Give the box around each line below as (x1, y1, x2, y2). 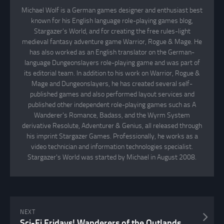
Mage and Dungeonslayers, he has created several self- (31, 79, 192, 88)
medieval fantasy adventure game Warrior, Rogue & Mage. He (22, 37, 202, 46)
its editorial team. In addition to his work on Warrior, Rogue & (24, 68, 200, 77)
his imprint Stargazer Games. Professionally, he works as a (26, 131, 198, 140)
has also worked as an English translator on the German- (29, 47, 194, 56)
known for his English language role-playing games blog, (31, 16, 193, 25)
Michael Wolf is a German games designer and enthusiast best (21, 5, 202, 14)
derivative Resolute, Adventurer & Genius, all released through (22, 121, 202, 130)
